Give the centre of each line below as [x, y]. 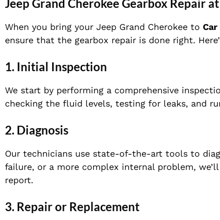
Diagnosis [42, 130]
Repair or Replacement [78, 207]
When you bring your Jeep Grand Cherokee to [104, 27]
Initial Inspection [62, 67]
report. [19, 180]
